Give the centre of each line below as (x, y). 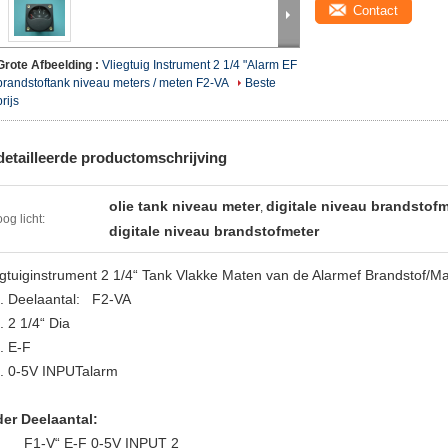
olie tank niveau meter (184, 206)
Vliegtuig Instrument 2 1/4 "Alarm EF (199, 65)
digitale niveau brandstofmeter (214, 231)
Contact (375, 10)
